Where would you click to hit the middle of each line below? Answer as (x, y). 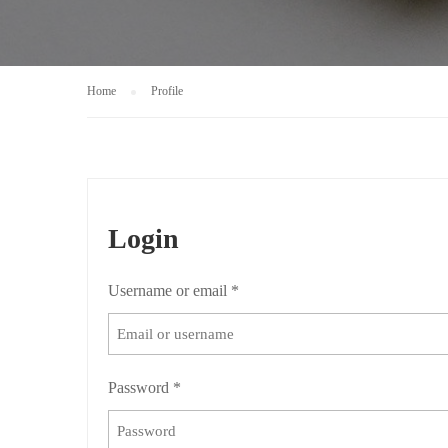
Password (140, 387)
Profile (167, 91)
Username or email (169, 290)
